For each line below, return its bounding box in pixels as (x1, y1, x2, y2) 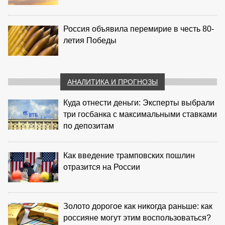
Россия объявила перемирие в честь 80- (63, 24, 214, 33)
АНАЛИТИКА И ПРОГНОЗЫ (67, 77, 158, 86)
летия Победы (63, 36, 117, 45)
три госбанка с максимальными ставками (63, 109, 217, 119)
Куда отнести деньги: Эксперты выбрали (63, 98, 214, 107)
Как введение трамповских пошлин (63, 151, 195, 160)
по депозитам (63, 121, 114, 130)
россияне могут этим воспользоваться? (63, 213, 211, 222)
